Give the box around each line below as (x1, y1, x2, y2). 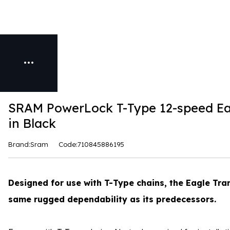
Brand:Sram (8, 140, 48, 149)
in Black (8, 116, 56, 131)
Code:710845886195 (59, 140, 124, 149)
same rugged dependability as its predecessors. (8, 194, 216, 205)
